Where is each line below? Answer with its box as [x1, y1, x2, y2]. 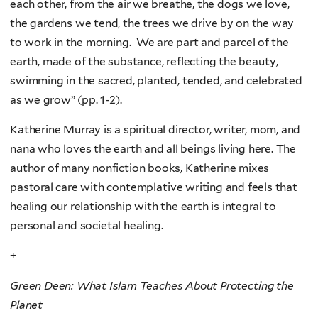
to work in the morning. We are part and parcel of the [10, 35, 289, 49]
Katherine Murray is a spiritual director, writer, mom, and [10, 123, 301, 137]
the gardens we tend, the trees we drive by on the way [10, 16, 295, 30]
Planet [10, 298, 43, 312]
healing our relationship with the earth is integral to [10, 199, 276, 214]
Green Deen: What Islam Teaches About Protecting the [10, 279, 294, 293]
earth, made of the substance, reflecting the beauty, [10, 54, 278, 68]
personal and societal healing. [10, 219, 163, 233]
